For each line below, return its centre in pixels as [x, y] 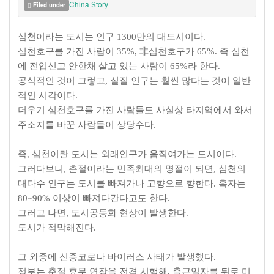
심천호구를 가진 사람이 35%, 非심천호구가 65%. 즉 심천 [134, 51]
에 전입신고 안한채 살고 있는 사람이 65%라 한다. [119, 66]
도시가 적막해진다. [57, 227]
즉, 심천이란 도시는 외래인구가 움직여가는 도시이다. [127, 154]
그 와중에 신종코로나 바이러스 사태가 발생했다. [117, 257]
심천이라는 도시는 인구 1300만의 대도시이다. [112, 36]
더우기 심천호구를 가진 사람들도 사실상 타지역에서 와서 [135, 110]
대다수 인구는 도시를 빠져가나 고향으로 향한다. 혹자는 [132, 183]
